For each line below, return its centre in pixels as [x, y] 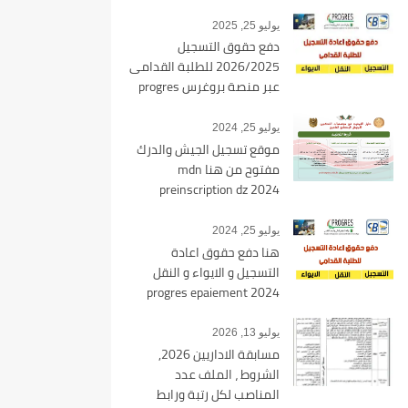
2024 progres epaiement [197, 292]
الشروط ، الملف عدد [227, 375]
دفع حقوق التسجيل [229, 47]
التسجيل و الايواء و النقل [216, 272]
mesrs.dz [255, 312]
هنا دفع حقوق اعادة [225, 252]
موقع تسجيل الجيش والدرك [208, 149]
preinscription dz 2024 [219, 189]
